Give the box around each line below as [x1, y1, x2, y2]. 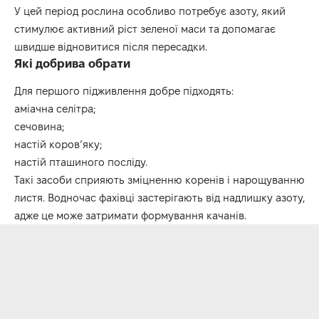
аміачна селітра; [14, 102, 95, 115]
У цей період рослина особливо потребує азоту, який [14, 5, 286, 18]
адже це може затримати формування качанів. [14, 209, 246, 221]
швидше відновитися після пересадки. [14, 41, 207, 53]
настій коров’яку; [14, 137, 102, 150]
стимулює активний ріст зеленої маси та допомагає [14, 23, 276, 36]
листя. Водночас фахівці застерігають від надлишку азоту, [14, 191, 305, 204]
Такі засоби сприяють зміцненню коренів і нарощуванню [14, 173, 305, 186]
